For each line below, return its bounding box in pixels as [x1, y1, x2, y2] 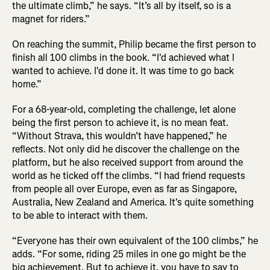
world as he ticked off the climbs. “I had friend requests [12, 169, 245, 182]
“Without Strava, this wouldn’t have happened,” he [12, 129, 227, 142]
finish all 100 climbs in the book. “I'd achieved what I [12, 51, 234, 64]
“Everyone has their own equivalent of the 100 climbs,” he [12, 234, 258, 247]
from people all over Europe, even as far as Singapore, [12, 182, 237, 195]
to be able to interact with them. [12, 209, 148, 222]
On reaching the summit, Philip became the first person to [12, 37, 256, 51]
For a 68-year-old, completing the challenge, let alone [12, 102, 236, 116]
